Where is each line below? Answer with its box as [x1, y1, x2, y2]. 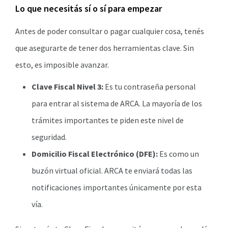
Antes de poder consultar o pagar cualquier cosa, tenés [15, 26, 204, 36]
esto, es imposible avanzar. [15, 60, 109, 70]
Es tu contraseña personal [103, 81, 196, 92]
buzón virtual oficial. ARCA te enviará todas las [32, 165, 192, 176]
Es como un [158, 149, 199, 159]
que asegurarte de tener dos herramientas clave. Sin [15, 43, 194, 53]
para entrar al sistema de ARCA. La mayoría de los [32, 98, 202, 108]
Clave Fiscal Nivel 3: [32, 81, 103, 92]
